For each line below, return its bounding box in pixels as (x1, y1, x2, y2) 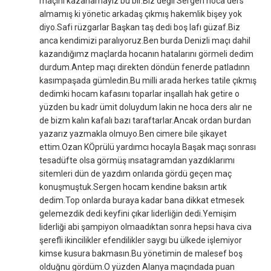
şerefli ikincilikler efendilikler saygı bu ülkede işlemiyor (39, 235, 242, 246)
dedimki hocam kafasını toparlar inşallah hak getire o (39, 89, 240, 99)
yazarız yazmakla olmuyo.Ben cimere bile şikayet (39, 129, 227, 139)
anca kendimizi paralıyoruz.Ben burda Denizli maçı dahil (39, 36, 250, 46)
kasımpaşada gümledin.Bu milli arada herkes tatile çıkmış (39, 76, 256, 86)
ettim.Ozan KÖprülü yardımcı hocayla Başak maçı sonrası (39, 142, 256, 152)
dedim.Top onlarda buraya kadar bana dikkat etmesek (39, 195, 244, 206)
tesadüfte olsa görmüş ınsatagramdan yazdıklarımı (39, 155, 235, 166)
